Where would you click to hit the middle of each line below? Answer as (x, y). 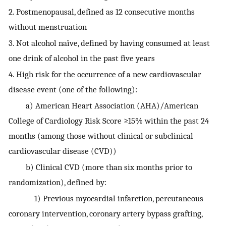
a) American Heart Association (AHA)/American (103, 106)
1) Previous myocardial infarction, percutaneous (106, 199)
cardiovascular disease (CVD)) (63, 151)
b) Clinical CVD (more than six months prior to (100, 167)
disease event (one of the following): (73, 90)
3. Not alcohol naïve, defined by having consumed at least (109, 43)
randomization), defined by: (58, 182)
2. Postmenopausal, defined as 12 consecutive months (102, 12)
